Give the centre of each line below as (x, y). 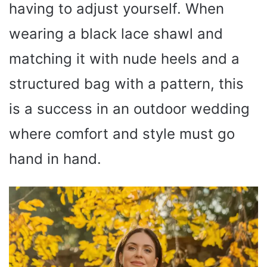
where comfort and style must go (122, 133)
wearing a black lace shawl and (116, 33)
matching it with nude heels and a (124, 58)
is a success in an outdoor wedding (129, 108)
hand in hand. (55, 159)
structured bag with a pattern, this (126, 83)
